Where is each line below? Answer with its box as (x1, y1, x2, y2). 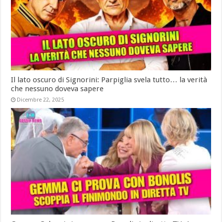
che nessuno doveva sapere (11, 84, 104, 93)
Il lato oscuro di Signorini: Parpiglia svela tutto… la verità (11, 75, 208, 84)
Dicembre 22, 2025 (17, 96, 64, 103)
